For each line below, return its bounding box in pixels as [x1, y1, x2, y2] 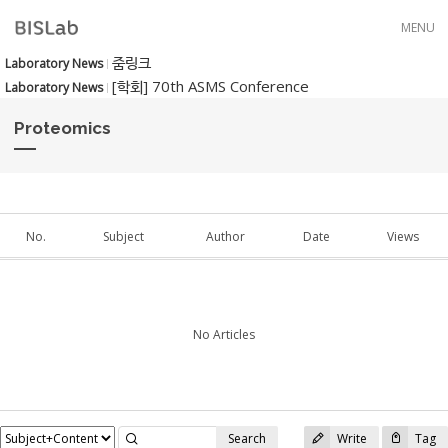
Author [205, 228, 245, 245]
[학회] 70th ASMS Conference [112, 76, 309, 96]
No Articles [193, 326, 255, 343]
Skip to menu [187, 5, 261, 22]
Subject [103, 228, 144, 245]
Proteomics [14, 118, 111, 138]
